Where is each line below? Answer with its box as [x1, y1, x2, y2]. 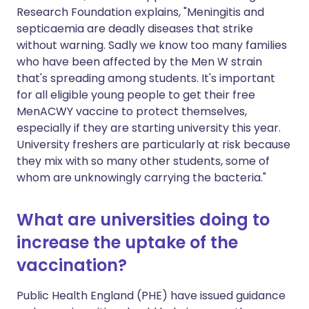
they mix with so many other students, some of [17, 153, 270, 169]
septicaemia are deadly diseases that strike [17, 21, 253, 37]
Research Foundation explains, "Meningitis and [17, 4, 264, 20]
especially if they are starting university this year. [17, 120, 281, 136]
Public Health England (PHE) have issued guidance [17, 288, 286, 303]
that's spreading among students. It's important [17, 70, 275, 86]
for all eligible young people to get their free [17, 87, 255, 103]
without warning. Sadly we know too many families [17, 37, 287, 53]
